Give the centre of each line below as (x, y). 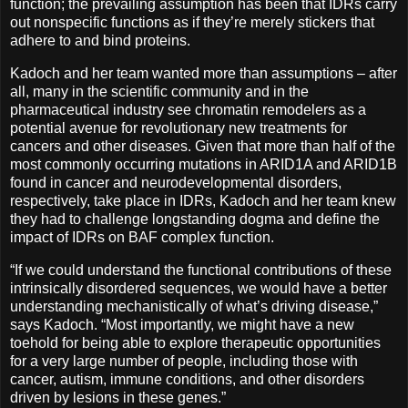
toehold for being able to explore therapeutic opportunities (195, 342)
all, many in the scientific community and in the (159, 91)
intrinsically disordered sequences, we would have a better (199, 288)
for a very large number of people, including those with (184, 361)
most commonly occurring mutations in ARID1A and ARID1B (204, 164)
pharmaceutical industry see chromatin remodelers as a (188, 109)
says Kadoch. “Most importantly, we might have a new (182, 324)
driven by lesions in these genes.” (118, 397)
